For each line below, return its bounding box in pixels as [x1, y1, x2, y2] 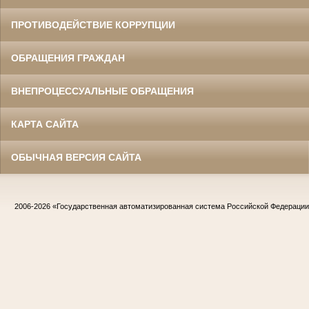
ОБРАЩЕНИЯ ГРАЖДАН [11, 52, 125, 64]
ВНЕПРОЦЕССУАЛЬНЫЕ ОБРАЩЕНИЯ [11, 86, 194, 97]
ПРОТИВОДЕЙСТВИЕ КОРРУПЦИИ [11, 19, 175, 31]
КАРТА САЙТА [11, 119, 79, 130]
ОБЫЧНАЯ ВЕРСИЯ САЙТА [11, 152, 141, 163]
